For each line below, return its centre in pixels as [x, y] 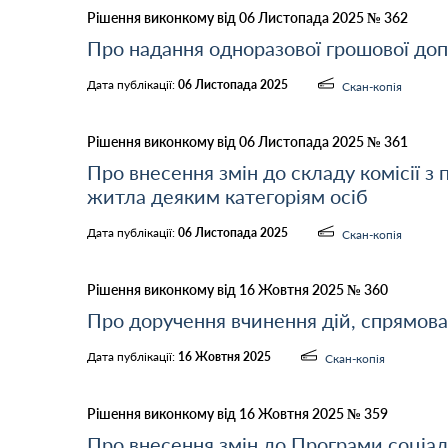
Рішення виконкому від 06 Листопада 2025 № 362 [247, 17]
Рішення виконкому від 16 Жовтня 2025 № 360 [237, 289]
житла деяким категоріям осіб [227, 196]
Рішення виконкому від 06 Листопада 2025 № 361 [247, 141]
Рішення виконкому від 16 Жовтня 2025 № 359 [237, 413]
